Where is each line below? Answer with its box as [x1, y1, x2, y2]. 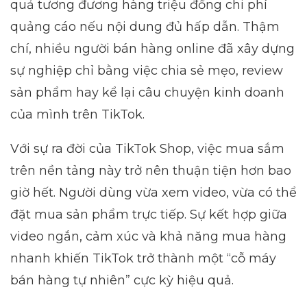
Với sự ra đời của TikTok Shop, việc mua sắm [10, 141, 284, 157]
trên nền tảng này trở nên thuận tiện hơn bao [10, 163, 291, 179]
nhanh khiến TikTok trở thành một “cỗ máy [10, 251, 276, 267]
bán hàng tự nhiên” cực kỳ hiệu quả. [10, 273, 234, 288]
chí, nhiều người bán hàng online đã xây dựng [10, 41, 295, 57]
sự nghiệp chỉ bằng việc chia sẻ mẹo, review [10, 63, 283, 79]
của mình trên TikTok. [10, 107, 145, 123]
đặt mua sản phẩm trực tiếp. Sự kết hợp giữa [10, 207, 287, 223]
